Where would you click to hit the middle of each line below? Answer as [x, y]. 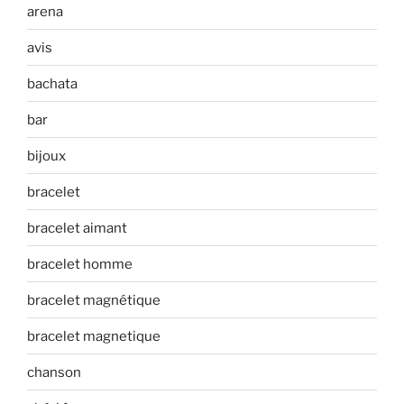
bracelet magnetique [94, 336]
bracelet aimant [77, 228]
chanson [54, 372]
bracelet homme [80, 264]
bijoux [46, 156]
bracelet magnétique [94, 300]
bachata [52, 83]
